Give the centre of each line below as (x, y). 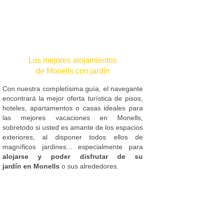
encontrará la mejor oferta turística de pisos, (73, 98)
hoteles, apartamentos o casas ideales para (73, 108)
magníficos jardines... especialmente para (73, 147)
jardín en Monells (31, 166)
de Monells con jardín (73, 71)
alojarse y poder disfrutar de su (73, 156)
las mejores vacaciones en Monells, (73, 117)
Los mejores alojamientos (73, 60)
